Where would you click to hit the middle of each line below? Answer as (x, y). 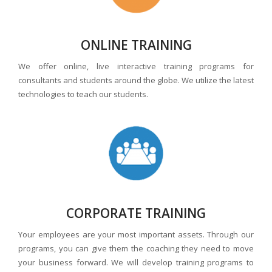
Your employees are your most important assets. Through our (136, 235)
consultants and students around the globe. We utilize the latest (136, 80)
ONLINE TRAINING (136, 45)
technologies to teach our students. (83, 94)
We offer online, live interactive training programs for (136, 66)
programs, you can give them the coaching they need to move (136, 249)
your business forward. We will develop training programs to (136, 263)
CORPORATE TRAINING (136, 213)
